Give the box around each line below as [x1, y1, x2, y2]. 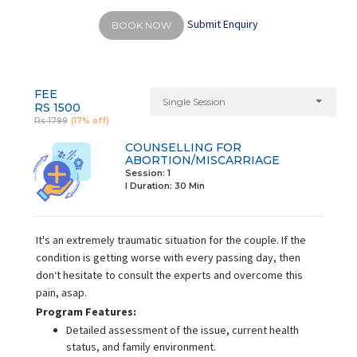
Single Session [162, 95, 226, 108]
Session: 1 [124, 167, 171, 178]
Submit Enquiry [186, 17, 258, 32]
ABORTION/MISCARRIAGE [124, 152, 280, 167]
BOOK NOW [111, 18, 171, 31]
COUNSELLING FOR [124, 139, 241, 155]
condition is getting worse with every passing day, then [35, 250, 300, 265]
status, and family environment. [65, 339, 216, 355]
